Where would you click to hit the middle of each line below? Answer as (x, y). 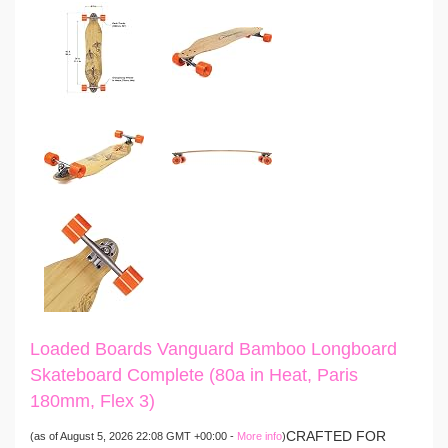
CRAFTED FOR (336, 436)
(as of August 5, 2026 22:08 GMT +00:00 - (133, 436)
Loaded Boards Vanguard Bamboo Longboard (213, 349)
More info (259, 436)
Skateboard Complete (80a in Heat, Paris (194, 375)
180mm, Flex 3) (92, 401)
